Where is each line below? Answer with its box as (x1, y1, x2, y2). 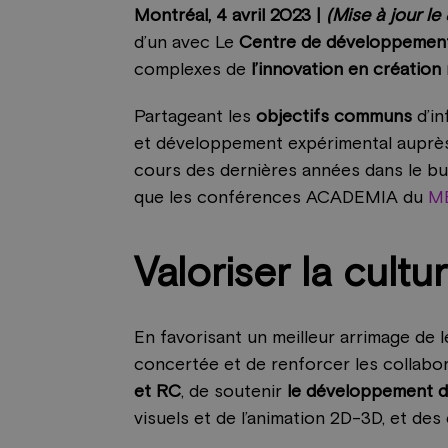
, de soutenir (181, 383, 283, 402)
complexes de (134, 61, 252, 80)
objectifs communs (251, 108, 413, 127)
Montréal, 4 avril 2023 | (134, 7, 327, 26)
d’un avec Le (134, 34, 240, 53)
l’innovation (251, 61, 344, 80)
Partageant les (134, 108, 252, 127)
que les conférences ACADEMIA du (134, 189, 429, 208)
